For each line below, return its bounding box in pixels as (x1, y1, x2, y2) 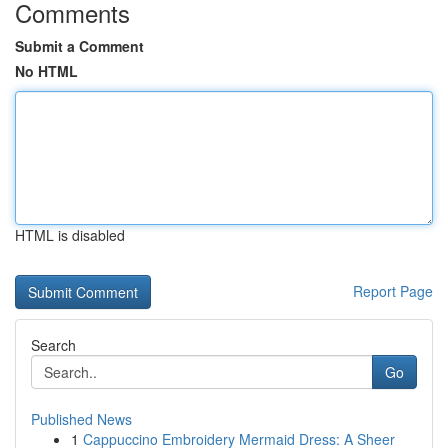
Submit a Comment (15, 36, 144, 56)
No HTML (15, 61, 78, 81)
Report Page (353, 281, 433, 301)
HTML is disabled (15, 225, 125, 245)
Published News (31, 409, 132, 429)
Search (31, 335, 76, 355)
